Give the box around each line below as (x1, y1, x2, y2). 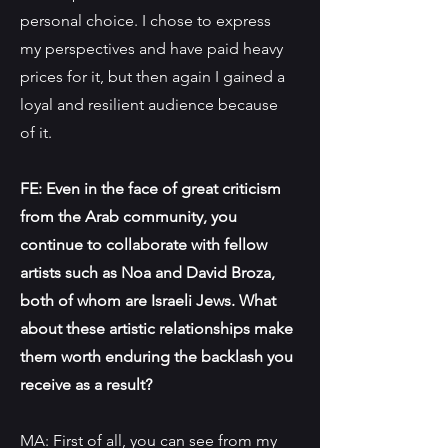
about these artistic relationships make (20, 319, 293, 338)
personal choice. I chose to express (20, 11, 271, 30)
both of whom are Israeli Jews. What (20, 291, 276, 310)
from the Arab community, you (20, 207, 237, 226)
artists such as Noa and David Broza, (20, 263, 275, 282)
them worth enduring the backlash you (20, 347, 293, 366)
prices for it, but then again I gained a (20, 67, 285, 86)
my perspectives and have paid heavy (20, 39, 283, 58)
